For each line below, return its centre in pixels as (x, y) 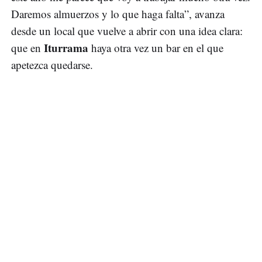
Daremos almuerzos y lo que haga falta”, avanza (118, 13)
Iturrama (66, 47)
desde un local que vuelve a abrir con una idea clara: (127, 30)
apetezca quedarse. (52, 64)
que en (27, 47)
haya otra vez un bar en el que (156, 47)
